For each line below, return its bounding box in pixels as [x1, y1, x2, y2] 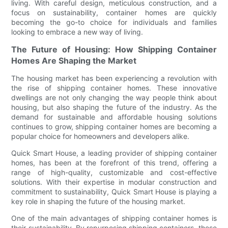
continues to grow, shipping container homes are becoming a [11, 122, 217, 131]
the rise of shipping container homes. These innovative [11, 83, 217, 92]
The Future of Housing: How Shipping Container [11, 44, 217, 54]
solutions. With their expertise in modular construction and [11, 177, 217, 186]
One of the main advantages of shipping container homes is [11, 213, 217, 222]
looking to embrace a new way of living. [11, 27, 144, 36]
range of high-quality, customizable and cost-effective [11, 167, 217, 177]
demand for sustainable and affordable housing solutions [11, 112, 217, 121]
